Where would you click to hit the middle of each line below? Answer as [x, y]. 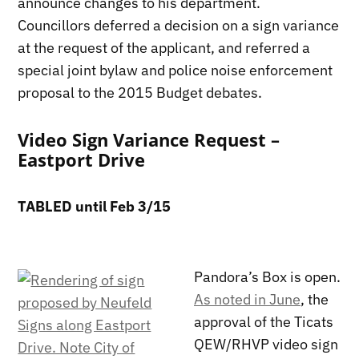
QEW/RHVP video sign [266, 345]
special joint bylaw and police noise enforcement [175, 71]
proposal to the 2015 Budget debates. [140, 93]
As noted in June [247, 300]
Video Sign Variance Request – [149, 140]
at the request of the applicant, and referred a [164, 48]
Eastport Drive [82, 160]
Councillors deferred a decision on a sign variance [179, 26]
